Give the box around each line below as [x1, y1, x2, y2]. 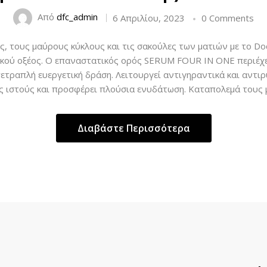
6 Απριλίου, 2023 [113, 12, 185, 24]
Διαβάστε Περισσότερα [77, 122, 190, 135]
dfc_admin [57, 11, 98, 23]
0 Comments [201, 12, 254, 24]
